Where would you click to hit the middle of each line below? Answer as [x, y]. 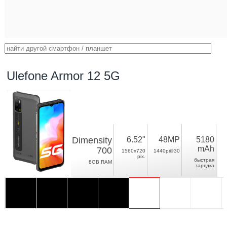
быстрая [204, 160]
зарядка [205, 165]
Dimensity [92, 140]
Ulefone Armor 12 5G [64, 76]
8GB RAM [101, 162]
